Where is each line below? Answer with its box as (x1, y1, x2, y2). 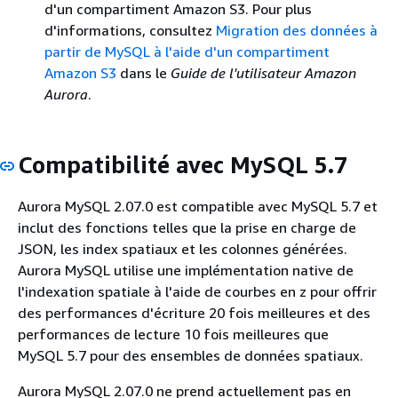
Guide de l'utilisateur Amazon (171, 63, 356, 82)
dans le (116, 63, 171, 82)
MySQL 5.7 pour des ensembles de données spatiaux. (18, 346, 363, 364)
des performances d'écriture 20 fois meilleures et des (18, 304, 370, 322)
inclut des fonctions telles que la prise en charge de (18, 219, 356, 236)
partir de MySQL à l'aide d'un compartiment (44, 42, 330, 60)
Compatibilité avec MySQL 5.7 (18, 150, 347, 179)
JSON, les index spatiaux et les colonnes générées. (18, 240, 347, 258)
